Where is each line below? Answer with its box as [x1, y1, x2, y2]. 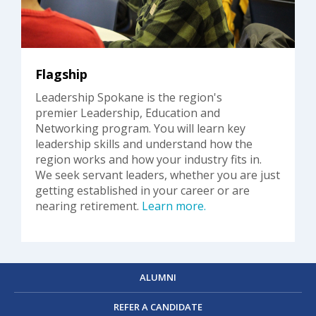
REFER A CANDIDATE [114, 300, 202, 314]
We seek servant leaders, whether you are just [35, 167, 280, 183]
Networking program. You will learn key [35, 121, 245, 137]
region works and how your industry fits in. [35, 152, 262, 168]
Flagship [35, 66, 87, 83]
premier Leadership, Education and [35, 105, 220, 121]
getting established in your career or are [35, 183, 250, 199]
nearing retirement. [35, 198, 142, 214]
